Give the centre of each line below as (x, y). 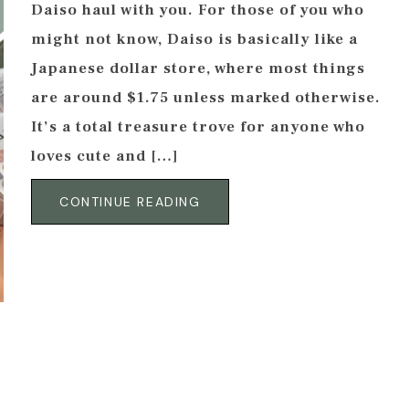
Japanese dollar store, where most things (198, 69)
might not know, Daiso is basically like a (194, 40)
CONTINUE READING (130, 202)
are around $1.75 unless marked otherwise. (206, 98)
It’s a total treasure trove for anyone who (198, 127)
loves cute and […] (105, 157)
